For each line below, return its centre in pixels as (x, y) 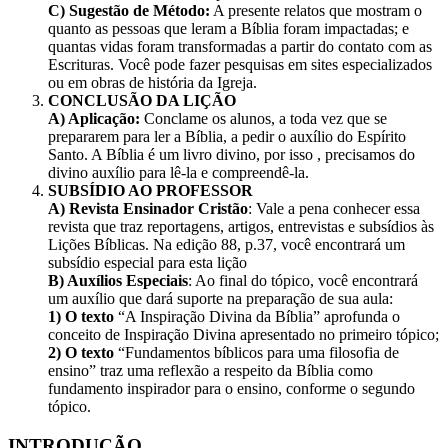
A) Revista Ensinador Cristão (148, 209)
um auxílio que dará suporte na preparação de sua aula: (220, 299)
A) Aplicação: (96, 119)
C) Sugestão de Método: (129, 11)
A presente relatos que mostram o (316, 11)
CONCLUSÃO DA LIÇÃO (142, 101)
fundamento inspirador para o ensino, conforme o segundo (231, 389)
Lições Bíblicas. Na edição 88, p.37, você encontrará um (226, 245)
